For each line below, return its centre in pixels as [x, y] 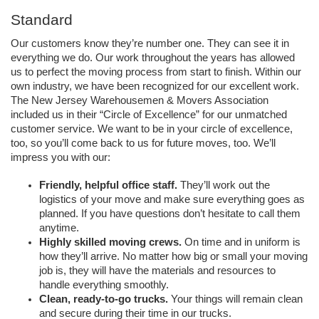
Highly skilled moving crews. [112, 242]
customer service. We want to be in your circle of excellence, [152, 129]
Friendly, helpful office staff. [110, 185]
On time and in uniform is [242, 242]
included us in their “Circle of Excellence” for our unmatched [149, 115]
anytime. [59, 228]
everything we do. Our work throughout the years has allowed [153, 58]
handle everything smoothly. [104, 285]
